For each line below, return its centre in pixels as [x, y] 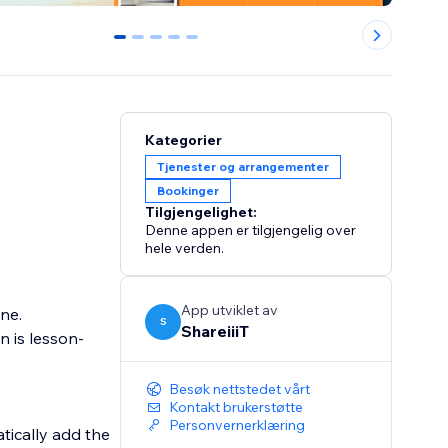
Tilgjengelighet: [201, 212]
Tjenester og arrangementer [243, 167]
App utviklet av [230, 310]
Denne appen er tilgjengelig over [251, 230]
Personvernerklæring [237, 425]
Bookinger [188, 191]
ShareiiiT [215, 331]
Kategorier [184, 140]
